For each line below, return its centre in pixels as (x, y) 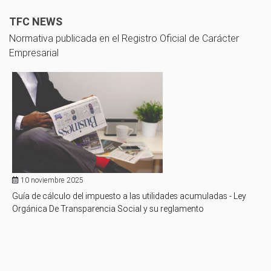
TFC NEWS (36, 21)
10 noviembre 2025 (51, 180)
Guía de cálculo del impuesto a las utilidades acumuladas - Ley (129, 196)
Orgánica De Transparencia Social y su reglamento (108, 208)
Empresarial (34, 52)
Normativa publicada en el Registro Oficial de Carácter (124, 38)
